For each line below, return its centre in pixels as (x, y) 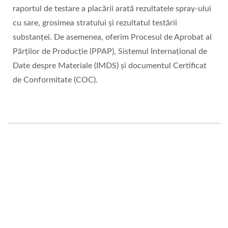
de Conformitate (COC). (55, 80)
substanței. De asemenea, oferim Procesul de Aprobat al (112, 37)
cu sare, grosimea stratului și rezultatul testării (95, 23)
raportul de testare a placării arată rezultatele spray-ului (112, 9)
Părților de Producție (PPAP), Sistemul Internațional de (110, 52)
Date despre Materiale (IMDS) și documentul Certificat (110, 66)
